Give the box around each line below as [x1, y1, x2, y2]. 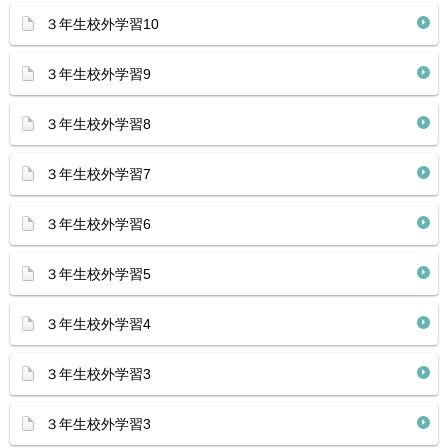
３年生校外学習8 [45, 116, 151, 132]
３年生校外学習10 [45, 16, 159, 32]
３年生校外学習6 [45, 216, 151, 232]
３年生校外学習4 [45, 316, 151, 332]
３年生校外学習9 [45, 66, 151, 82]
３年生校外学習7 [45, 166, 151, 182]
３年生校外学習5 [45, 266, 151, 282]
